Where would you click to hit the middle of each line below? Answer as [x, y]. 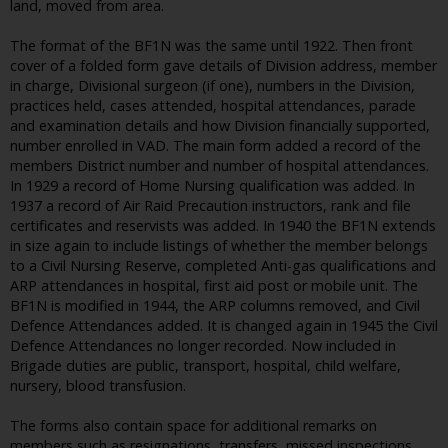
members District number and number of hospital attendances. [219, 166]
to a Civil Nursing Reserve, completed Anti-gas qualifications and [223, 266]
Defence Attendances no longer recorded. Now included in [203, 346]
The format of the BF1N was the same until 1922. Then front [211, 46]
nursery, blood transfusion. [98, 386]
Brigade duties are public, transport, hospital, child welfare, [205, 366]
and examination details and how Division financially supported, [220, 126]
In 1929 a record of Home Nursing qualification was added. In [212, 186]
